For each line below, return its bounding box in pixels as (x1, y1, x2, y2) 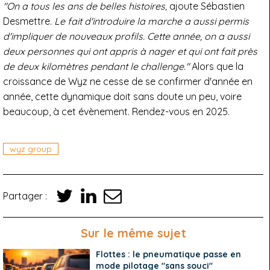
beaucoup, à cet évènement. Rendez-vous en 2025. (3, 105, 230, 118)
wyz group (10, 143, 52, 155)
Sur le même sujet (80, 225, 186, 241)
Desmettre (3, 15, 50, 28)
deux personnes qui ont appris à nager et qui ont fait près (3, 45, 257, 58)
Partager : (3, 189, 49, 202)
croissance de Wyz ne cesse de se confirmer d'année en (3, 75, 253, 88)
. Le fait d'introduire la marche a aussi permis (50, 15, 249, 28)
